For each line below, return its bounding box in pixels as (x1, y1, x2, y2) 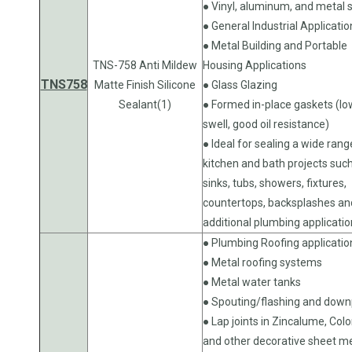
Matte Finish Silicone (94, 78, 196, 91)
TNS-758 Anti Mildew (93, 58, 197, 71)
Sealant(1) (119, 97, 171, 111)
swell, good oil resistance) (203, 117, 329, 130)
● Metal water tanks (203, 275, 301, 288)
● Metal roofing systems (203, 255, 322, 269)
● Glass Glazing (203, 78, 277, 91)
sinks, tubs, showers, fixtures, (203, 176, 346, 189)
